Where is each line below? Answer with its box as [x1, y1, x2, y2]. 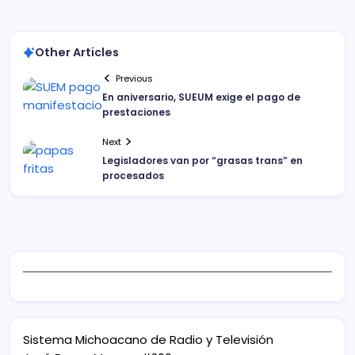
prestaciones [102, 105, 170, 119]
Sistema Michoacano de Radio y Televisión [23, 330, 273, 348]
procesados [102, 168, 164, 182]
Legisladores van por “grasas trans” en [102, 153, 303, 167]
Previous [116, 71, 154, 85]
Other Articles [35, 44, 119, 61]
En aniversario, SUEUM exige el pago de [102, 90, 300, 104]
